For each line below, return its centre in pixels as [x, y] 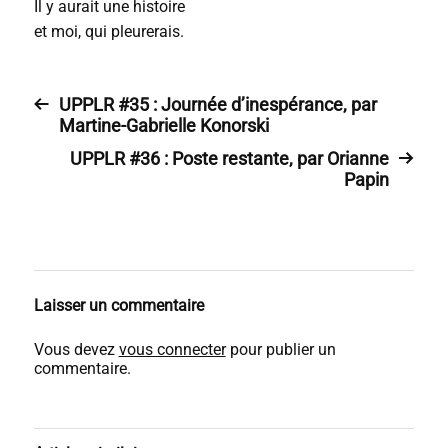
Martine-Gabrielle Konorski [163, 125]
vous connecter [172, 349]
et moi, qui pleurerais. [108, 31]
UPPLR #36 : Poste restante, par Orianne [230, 158]
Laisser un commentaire [118, 305]
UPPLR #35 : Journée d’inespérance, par [217, 104]
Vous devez [76, 349]
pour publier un [280, 349]
